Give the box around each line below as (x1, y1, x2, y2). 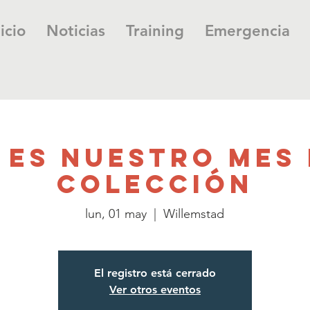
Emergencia (204, 21, 290, 40)
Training (125, 21, 184, 40)
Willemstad (163, 206, 225, 221)
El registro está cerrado (93, 266, 216, 280)
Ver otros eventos (109, 282, 201, 296)
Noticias (46, 21, 105, 40)
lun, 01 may (85, 206, 147, 221)
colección (56, 168, 253, 200)
